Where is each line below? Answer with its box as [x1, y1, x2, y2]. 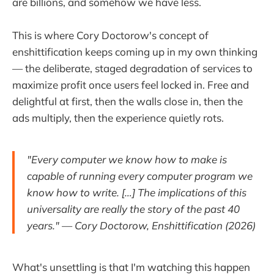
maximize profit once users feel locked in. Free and [12, 78, 249, 92]
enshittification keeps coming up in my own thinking [12, 45, 257, 59]
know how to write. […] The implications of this [27, 185, 246, 199]
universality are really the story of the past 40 [27, 202, 240, 215]
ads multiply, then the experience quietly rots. [12, 111, 224, 125]
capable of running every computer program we [27, 169, 253, 182]
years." [27, 218, 59, 232]
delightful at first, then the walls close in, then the [12, 95, 243, 108]
